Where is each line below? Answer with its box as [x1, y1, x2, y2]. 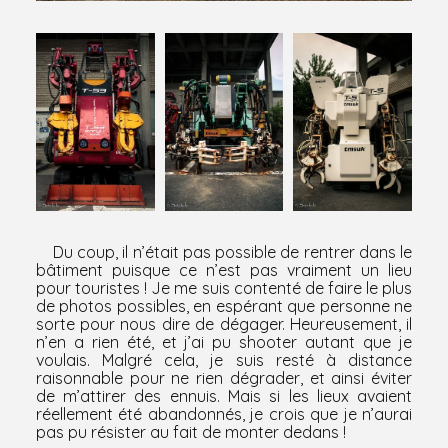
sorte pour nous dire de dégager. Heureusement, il [35, 313, 413, 334]
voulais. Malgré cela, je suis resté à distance [35, 349, 413, 370]
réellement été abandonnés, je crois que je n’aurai [35, 403, 413, 424]
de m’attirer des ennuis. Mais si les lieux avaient [35, 385, 413, 406]
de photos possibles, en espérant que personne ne [35, 295, 413, 316]
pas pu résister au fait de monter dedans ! [35, 421, 346, 442]
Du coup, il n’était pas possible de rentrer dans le [35, 241, 413, 262]
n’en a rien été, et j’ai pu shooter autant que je [35, 331, 413, 352]
